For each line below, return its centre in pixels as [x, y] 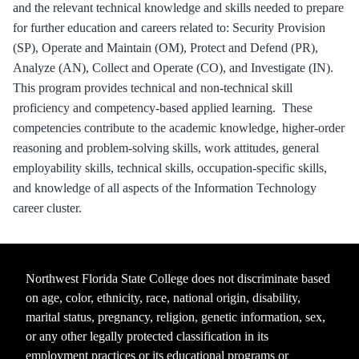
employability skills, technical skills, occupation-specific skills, [170, 168]
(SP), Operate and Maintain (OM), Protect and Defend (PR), [165, 48]
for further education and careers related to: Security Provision [169, 28]
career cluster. [47, 208]
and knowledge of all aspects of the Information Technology [165, 188]
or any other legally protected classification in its [147, 336]
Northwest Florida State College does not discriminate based [178, 278]
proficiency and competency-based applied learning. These [163, 108]
